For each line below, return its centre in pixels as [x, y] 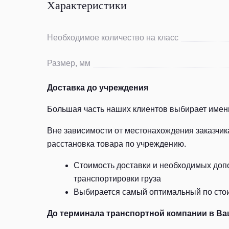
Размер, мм [69, 63]
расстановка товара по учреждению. [117, 144]
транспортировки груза [117, 179]
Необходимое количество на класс [113, 38]
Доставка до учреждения [98, 88]
